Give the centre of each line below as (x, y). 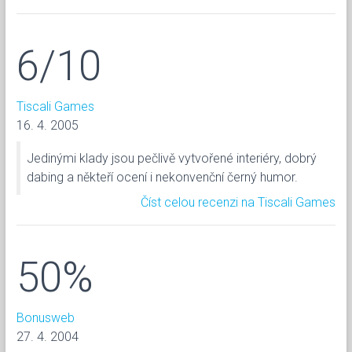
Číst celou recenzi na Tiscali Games (238, 202)
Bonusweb (46, 317)
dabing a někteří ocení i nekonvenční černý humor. (162, 177)
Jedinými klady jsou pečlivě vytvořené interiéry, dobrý (172, 158)
